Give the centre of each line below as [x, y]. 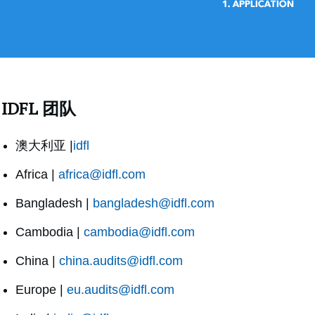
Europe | [41, 290]
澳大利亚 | [44, 146]
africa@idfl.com [102, 175]
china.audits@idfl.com [121, 261]
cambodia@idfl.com [139, 232]
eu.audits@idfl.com [121, 290]
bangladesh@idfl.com [154, 204]
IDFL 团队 [39, 109]
